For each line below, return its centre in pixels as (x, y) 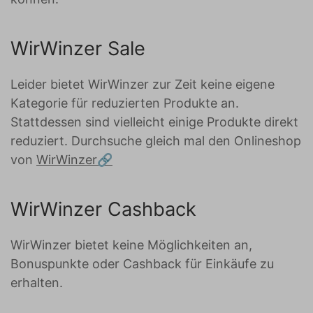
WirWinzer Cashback (103, 209)
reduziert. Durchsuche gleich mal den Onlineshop (156, 141)
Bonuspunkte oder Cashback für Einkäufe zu (142, 264)
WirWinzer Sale (78, 49)
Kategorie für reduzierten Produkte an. (125, 103)
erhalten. (37, 283)
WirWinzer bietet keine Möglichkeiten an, (131, 245)
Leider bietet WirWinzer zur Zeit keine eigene (143, 84)
